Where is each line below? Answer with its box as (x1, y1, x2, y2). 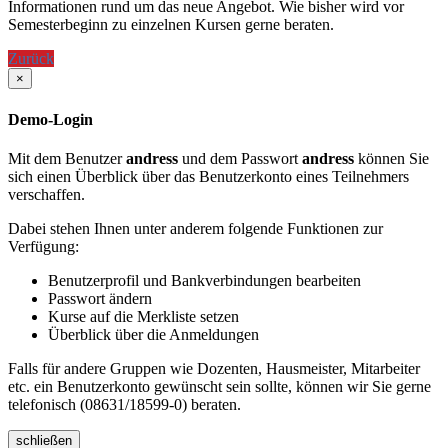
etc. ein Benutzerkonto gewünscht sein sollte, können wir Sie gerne (8, 377, 431, 395)
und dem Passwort (178, 149, 302, 167)
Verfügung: (8, 237, 79, 255)
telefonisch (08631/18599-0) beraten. (8, 395, 241, 413)
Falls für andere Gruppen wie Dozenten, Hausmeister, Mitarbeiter (8, 359, 420, 377)
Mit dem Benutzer (8, 149, 126, 167)
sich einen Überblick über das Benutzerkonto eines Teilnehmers (8, 167, 409, 185)
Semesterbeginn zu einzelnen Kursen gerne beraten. (8, 16, 334, 34)
